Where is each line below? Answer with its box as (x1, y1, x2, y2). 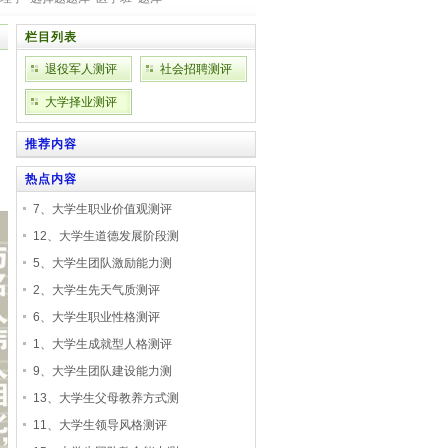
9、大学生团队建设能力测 (33, 364, 172, 378)
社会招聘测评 (160, 62, 232, 76)
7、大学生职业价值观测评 (33, 202, 172, 216)
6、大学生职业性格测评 (33, 310, 160, 324)
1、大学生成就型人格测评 (33, 337, 172, 351)
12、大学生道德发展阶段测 (33, 229, 179, 243)
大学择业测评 (45, 95, 117, 109)
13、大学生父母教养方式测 (33, 391, 179, 405)
